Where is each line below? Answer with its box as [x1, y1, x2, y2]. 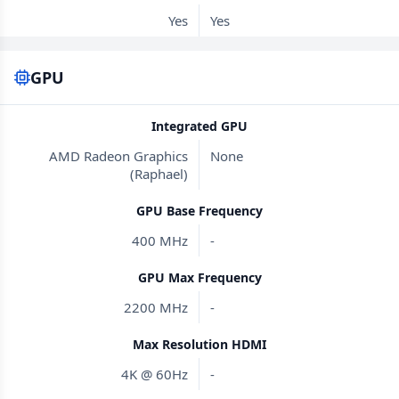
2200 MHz [124, 298, 188, 316]
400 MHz [132, 232, 188, 249]
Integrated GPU [151, 118, 248, 134]
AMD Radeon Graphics [49, 147, 188, 165]
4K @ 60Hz [121, 365, 188, 383]
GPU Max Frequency [137, 269, 262, 286]
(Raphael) [130, 165, 188, 183]
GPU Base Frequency [136, 202, 263, 219]
